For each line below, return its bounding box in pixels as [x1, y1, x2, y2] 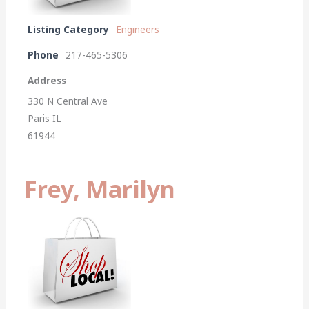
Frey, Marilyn [24, 172, 176, 205]
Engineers [116, 23, 160, 36]
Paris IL [28, 112, 62, 125]
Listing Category [28, 23, 110, 36]
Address [28, 74, 67, 87]
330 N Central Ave [28, 94, 108, 108]
